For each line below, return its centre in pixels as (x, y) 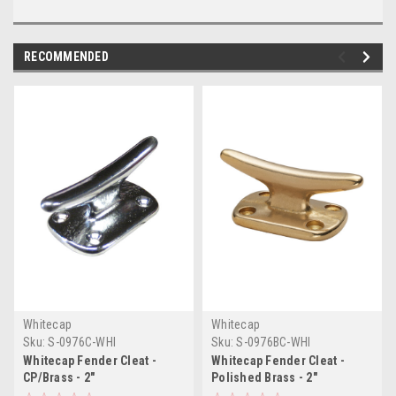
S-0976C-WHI (82, 342)
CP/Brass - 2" (59, 377)
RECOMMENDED (66, 56)
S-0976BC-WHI (274, 342)
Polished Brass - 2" (264, 377)
